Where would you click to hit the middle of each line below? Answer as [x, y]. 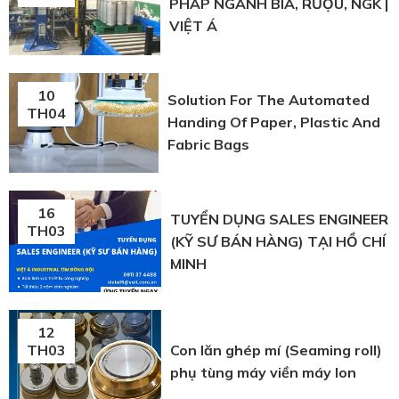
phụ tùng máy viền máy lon [264, 372]
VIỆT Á [194, 26]
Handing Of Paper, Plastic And [273, 122]
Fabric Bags [208, 145]
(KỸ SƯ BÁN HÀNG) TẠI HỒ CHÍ [278, 241]
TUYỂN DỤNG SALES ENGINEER [280, 219]
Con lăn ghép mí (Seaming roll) [277, 350]
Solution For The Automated [268, 100]
